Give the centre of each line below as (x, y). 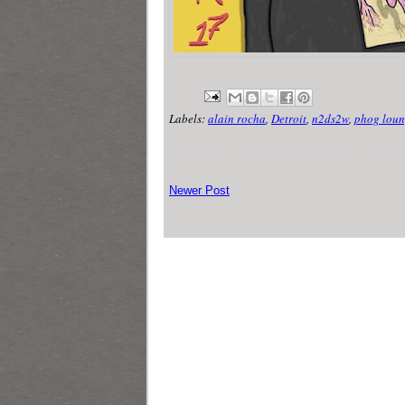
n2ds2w (330, 118)
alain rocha (237, 118)
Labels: (188, 118)
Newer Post (199, 190)
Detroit (289, 118)
